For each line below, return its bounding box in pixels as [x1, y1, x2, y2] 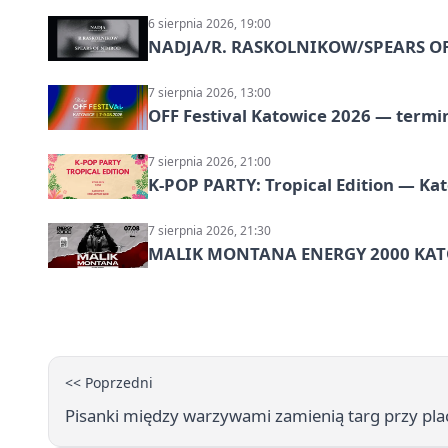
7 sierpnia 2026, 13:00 [148, 83, 271, 101]
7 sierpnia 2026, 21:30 [148, 221, 271, 239]
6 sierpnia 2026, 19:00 [148, 14, 271, 32]
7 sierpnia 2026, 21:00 [148, 152, 271, 170]
